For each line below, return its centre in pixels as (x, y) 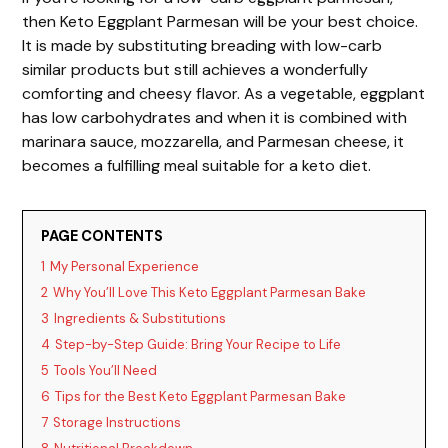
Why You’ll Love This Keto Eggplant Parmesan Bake (210, 292)
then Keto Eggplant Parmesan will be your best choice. (220, 21)
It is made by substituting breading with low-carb (202, 45)
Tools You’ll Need (106, 370)
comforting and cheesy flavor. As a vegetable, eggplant (224, 93)
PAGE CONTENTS (102, 236)
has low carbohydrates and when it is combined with (215, 117)
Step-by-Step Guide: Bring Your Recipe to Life (198, 344)
